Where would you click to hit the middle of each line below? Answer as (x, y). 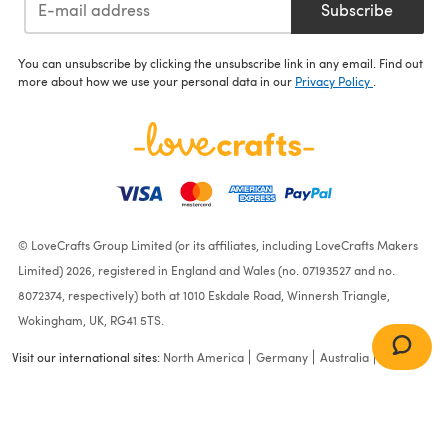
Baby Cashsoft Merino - (104, 397)
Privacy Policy (334, 81)
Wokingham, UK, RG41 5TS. (91, 320)
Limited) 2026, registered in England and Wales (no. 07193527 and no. (206, 270)
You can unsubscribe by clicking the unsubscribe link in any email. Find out (220, 63)
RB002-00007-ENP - (93, 421)
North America (203, 357)
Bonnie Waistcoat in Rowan (115, 373)
